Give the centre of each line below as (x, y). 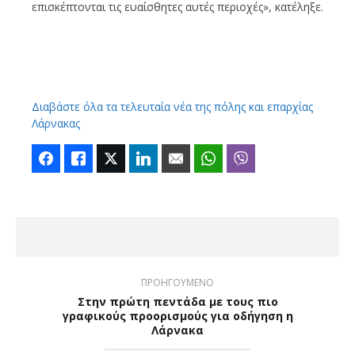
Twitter (141, 158)
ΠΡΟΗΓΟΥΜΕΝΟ (177, 282)
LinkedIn (178, 158)
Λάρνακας (56, 123)
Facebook (84, 158)
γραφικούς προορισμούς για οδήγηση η (177, 315)
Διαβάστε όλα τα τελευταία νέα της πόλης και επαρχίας (172, 106)
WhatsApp (248, 158)
